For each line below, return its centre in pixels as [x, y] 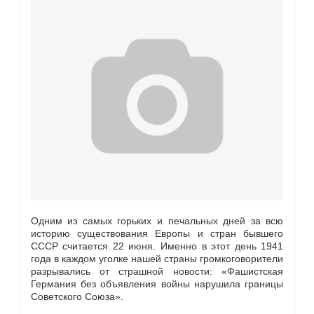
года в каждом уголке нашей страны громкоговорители [157, 258]
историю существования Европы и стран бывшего [157, 233]
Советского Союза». [77, 296]
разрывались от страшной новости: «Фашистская [157, 271]
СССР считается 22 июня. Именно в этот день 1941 [157, 246]
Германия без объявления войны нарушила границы [157, 284]
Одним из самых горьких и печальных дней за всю [157, 220]
